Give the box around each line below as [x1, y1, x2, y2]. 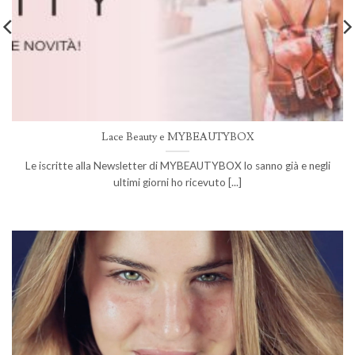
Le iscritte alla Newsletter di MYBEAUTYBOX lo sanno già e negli [25, 159, 330, 173]
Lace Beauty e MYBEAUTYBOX [101, 130, 254, 145]
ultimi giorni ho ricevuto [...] [113, 176, 242, 189]
